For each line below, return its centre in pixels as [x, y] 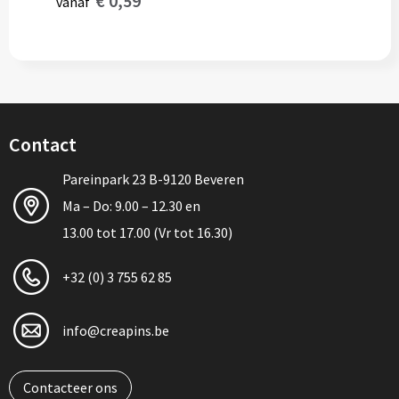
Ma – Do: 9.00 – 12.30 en [131, 206]
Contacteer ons [70, 387]
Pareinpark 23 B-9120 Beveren [153, 179]
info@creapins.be [115, 330]
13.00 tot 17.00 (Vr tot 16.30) [147, 232]
